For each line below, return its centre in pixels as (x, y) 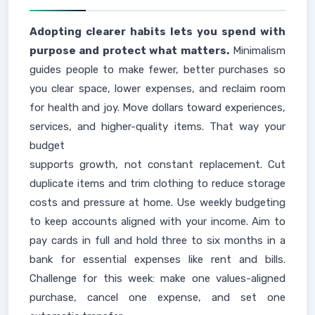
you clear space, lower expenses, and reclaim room (157, 89)
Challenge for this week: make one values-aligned (157, 278)
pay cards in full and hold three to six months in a (157, 240)
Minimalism (257, 51)
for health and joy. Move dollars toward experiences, (157, 108)
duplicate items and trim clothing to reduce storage (157, 184)
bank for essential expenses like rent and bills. (157, 259)
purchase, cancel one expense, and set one (157, 297)
